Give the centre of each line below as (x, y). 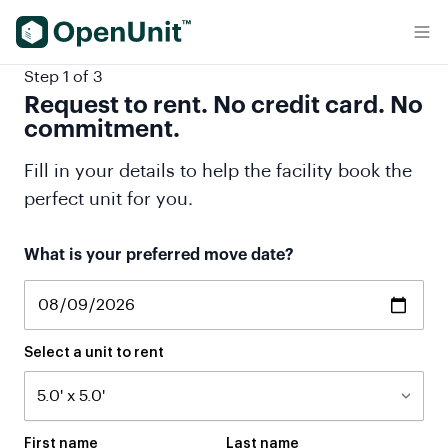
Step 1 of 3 (63, 77)
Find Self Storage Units (101, 27)
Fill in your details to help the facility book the (218, 171)
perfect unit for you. (108, 199)
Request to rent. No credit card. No (223, 105)
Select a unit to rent (94, 353)
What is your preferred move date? (159, 255)
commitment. (102, 129)
